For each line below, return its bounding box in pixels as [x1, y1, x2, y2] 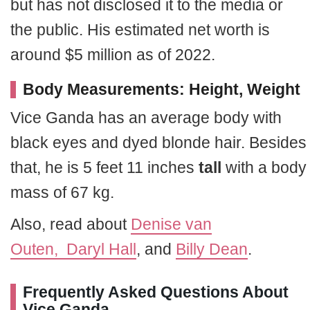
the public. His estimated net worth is [10, 20, 270, 39]
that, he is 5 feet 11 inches [10, 158, 199, 176]
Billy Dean [176, 239, 248, 258]
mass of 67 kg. [10, 183, 114, 201]
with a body [221, 158, 307, 176]
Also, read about [10, 215, 131, 233]
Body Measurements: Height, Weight [23, 80, 300, 98]
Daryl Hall [66, 239, 136, 258]
